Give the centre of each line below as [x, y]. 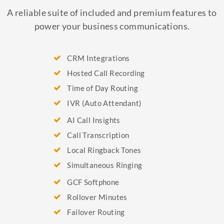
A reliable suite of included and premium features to [112, 12]
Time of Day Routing [103, 88]
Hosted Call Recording [106, 73]
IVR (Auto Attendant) [104, 103]
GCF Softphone [93, 182]
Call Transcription [98, 135]
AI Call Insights [94, 120]
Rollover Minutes [97, 197]
